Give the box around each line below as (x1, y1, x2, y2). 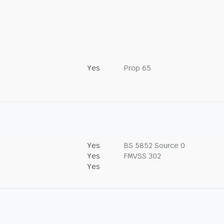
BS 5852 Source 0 (124, 141, 185, 150)
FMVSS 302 (124, 151, 161, 160)
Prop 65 (124, 63, 151, 72)
